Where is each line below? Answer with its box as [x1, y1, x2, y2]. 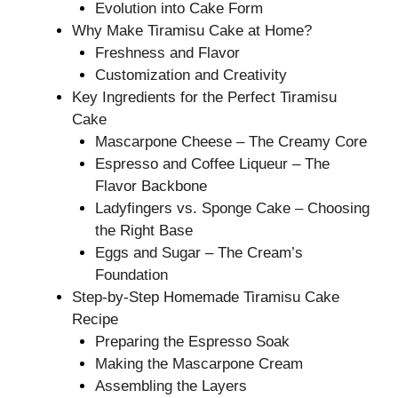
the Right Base [94, 222, 193, 240]
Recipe [72, 311, 118, 329]
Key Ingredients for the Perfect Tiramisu [72, 89, 337, 107]
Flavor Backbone [94, 178, 207, 195]
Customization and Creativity [94, 67, 287, 84]
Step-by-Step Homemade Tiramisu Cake [72, 289, 339, 306]
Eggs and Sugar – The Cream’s [94, 244, 303, 262]
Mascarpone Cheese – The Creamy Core [94, 133, 367, 151]
